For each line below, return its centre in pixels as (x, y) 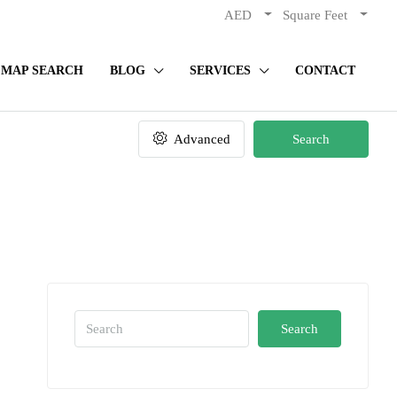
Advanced (200, 139)
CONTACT (325, 70)
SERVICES (220, 70)
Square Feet (315, 15)
